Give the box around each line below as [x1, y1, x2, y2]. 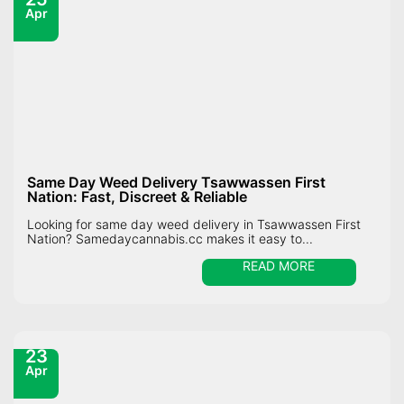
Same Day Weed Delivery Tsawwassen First [27, 172, 326, 191]
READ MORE [243, 258, 316, 274]
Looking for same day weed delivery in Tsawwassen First [27, 216, 361, 232]
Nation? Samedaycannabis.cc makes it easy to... [27, 230, 313, 246]
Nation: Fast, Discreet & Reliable [27, 187, 247, 206]
